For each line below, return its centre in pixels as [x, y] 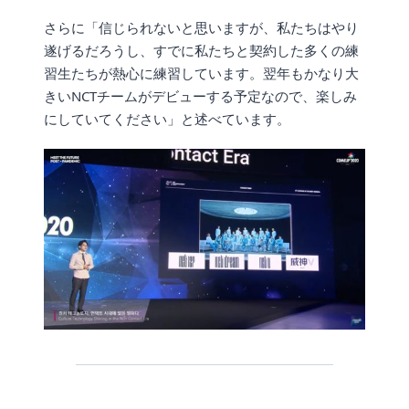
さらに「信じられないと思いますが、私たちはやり [201, 27]
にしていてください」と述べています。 [167, 118]
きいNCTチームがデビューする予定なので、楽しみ [200, 95]
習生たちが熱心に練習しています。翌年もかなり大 [201, 73]
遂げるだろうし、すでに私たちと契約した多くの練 [201, 50]
